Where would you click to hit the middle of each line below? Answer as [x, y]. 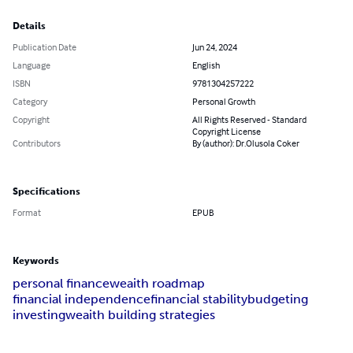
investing [39, 315]
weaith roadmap [157, 284]
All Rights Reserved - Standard [249, 120]
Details [29, 26]
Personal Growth [224, 102]
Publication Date [45, 47]
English [206, 65]
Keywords [36, 261]
